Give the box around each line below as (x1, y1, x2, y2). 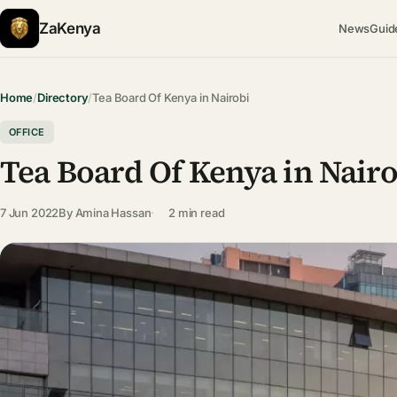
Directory (37, 90, 89, 105)
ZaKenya (39, 19, 101, 37)
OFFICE (8, 125, 45, 138)
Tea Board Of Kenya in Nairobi (92, 90, 249, 105)
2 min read (168, 205, 225, 220)
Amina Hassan (74, 205, 152, 220)
